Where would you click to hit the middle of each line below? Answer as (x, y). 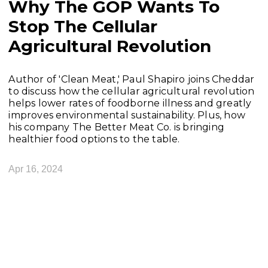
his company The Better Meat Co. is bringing (116, 127)
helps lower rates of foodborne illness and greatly (130, 103)
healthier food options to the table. (94, 139)
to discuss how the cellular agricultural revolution (132, 91)
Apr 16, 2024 (36, 169)
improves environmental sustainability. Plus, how (127, 115)
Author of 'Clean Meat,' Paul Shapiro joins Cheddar (132, 79)
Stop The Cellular (83, 26)
